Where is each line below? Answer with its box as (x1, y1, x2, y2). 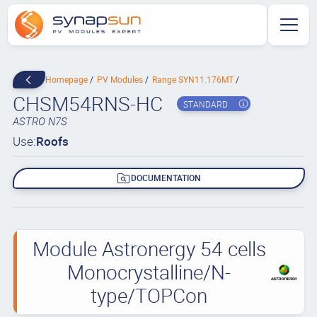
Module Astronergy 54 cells (32, 234, 266, 262)
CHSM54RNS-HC (12, 90, 163, 117)
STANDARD (183, 98, 228, 110)
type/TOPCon (91, 281, 208, 309)
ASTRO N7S (12, 114, 67, 128)
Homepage (45, 74, 90, 85)
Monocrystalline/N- (67, 258, 231, 285)
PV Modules (96, 74, 145, 85)
